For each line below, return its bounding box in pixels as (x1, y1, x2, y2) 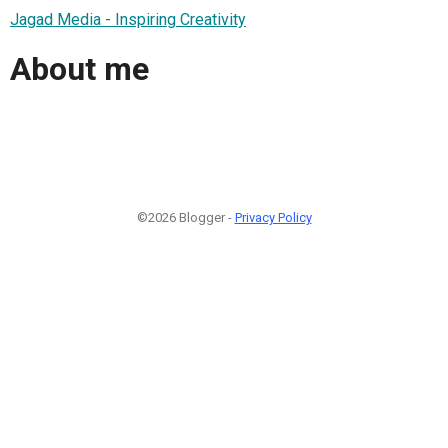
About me (10, 50, 149, 89)
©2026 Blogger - (136, 209, 235, 225)
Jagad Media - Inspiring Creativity (10, 9, 246, 29)
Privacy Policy (234, 209, 312, 225)
